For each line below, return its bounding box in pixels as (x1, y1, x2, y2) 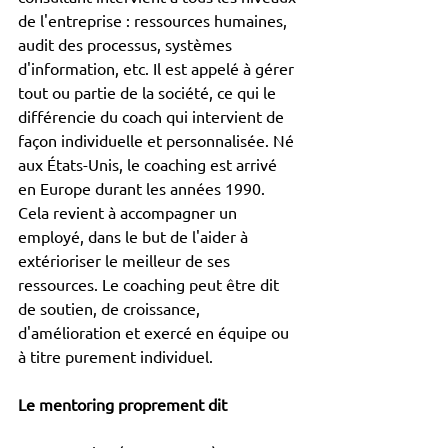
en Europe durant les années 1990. (18, 178, 269, 199)
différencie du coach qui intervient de (18, 106, 288, 127)
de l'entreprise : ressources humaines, (18, 10, 291, 31)
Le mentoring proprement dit (18, 394, 227, 415)
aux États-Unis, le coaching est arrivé (18, 154, 281, 175)
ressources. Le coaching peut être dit (18, 274, 283, 295)
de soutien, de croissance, (18, 298, 204, 319)
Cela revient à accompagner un (18, 202, 241, 223)
